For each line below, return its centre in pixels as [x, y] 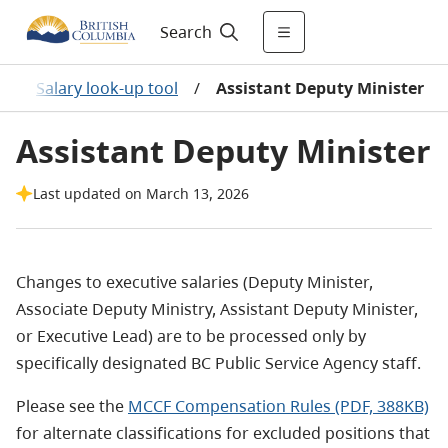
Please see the [72, 406]
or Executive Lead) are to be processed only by [191, 336]
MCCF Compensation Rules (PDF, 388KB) [278, 406]
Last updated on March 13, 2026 [141, 193]
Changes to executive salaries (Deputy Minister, [194, 282]
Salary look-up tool [107, 88]
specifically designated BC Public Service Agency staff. [218, 363]
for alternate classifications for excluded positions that [223, 433]
